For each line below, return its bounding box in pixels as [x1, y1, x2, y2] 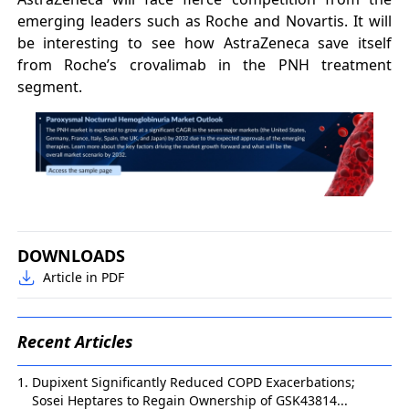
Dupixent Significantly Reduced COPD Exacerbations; [31, 373, 355, 392]
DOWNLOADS [16, 245, 125, 267]
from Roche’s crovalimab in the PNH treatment [16, 54, 393, 75]
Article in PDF [42, 268, 124, 287]
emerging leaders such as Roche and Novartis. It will [16, 10, 393, 31]
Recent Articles [16, 330, 133, 353]
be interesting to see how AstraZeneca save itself [16, 32, 393, 53]
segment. [16, 76, 86, 97]
